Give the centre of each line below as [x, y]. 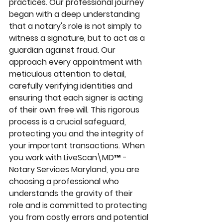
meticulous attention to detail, [68, 74]
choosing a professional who [65, 182]
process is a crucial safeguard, [68, 122]
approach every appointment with [76, 62]
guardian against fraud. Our [63, 50]
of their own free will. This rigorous [75, 110]
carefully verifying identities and [72, 86]
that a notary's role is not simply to [76, 26]
